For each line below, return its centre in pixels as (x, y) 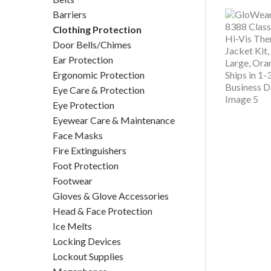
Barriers (70, 14)
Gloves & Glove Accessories (111, 196)
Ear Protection (83, 60)
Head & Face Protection (103, 211)
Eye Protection (83, 105)
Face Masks (78, 135)
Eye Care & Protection (99, 90)
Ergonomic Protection (99, 75)
